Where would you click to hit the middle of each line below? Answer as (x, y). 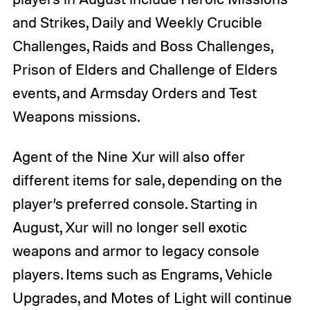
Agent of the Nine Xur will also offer (128, 157)
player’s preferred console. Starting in (135, 204)
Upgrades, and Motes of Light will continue (152, 298)
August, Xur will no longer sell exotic (129, 227)
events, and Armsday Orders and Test (134, 93)
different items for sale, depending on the (147, 180)
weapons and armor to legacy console (136, 251)
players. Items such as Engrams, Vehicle (142, 274)
